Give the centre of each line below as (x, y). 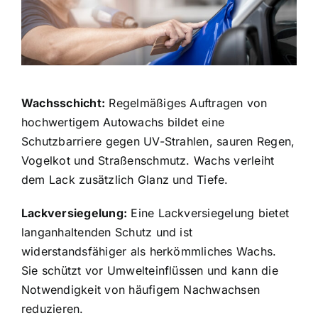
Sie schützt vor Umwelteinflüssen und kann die (149, 270)
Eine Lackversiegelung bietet (208, 213)
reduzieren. (52, 308)
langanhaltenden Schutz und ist (107, 232)
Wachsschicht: (63, 103)
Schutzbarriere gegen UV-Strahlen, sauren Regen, (158, 141)
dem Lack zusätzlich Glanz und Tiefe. (125, 179)
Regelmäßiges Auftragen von (186, 103)
